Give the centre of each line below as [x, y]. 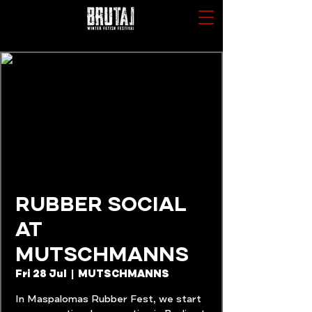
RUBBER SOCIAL [101, 205]
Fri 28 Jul [41, 274]
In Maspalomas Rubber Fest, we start [108, 299]
